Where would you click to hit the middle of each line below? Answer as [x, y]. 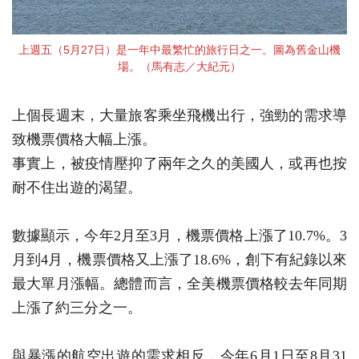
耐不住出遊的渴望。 [77, 188]
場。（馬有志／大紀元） [179, 67]
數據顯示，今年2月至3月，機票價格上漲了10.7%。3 [179, 236]
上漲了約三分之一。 [77, 308]
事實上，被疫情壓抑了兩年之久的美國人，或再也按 [179, 164]
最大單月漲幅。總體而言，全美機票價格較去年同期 [179, 284]
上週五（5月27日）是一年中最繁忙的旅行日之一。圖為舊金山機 [179, 50]
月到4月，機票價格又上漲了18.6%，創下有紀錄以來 [179, 260]
